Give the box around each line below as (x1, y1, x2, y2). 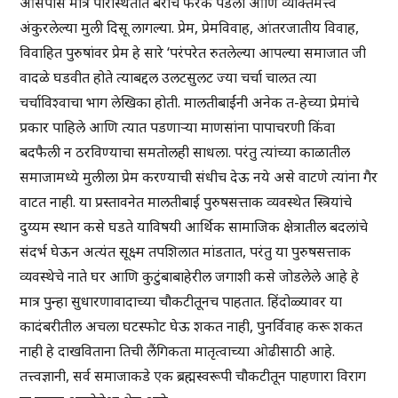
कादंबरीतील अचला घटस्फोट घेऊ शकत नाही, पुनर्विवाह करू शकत (20, 316, 363, 337)
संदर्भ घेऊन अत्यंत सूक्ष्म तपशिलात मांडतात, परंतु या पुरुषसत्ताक (20, 242, 352, 262)
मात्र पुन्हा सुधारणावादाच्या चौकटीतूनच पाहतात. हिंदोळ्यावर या (20, 291, 343, 312)
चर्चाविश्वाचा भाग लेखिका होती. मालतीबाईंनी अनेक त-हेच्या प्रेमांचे (20, 92, 360, 113)
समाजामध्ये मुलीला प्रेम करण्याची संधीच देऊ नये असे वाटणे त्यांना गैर (20, 167, 378, 187)
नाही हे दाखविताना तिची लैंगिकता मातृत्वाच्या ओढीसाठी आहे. (20, 341, 336, 362)
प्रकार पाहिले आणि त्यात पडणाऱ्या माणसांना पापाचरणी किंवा (20, 117, 336, 138)
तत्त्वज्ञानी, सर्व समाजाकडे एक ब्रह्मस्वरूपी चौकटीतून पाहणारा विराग (20, 366, 367, 386)
